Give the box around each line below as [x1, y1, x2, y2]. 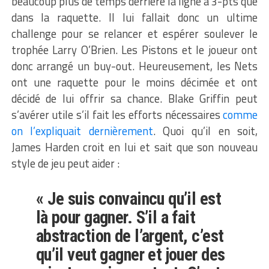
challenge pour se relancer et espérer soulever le [11, 25, 258, 42]
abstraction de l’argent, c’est [35, 225, 224, 246]
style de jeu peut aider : [11, 154, 119, 172]
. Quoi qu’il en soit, [153, 122, 258, 139]
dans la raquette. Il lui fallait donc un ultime [11, 8, 258, 26]
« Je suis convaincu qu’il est [35, 188, 222, 209]
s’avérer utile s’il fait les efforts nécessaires [11, 106, 223, 123]
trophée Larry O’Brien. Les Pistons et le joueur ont [11, 41, 258, 58]
